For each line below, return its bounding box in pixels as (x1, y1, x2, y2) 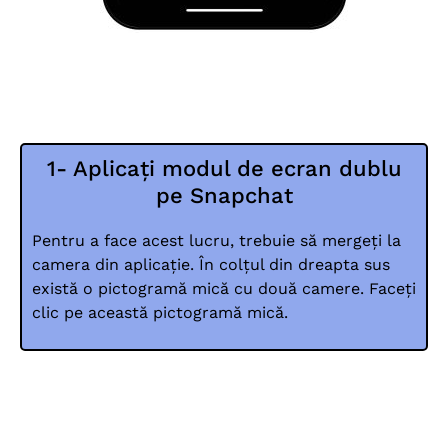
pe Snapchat (155, 183, 293, 209)
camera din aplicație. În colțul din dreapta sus (32, 255, 390, 275)
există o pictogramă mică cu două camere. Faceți (32, 279, 416, 299)
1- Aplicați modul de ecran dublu (46, 156, 402, 182)
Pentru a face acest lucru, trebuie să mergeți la (32, 231, 401, 251)
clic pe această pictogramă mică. (32, 303, 288, 323)
